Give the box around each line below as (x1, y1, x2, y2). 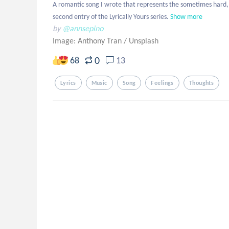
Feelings (151, 79, 174, 86)
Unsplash (129, 36, 158, 45)
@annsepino (62, 24, 103, 33)
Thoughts (189, 79, 214, 86)
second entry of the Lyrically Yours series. (53, 12, 169, 21)
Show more (170, 12, 202, 21)
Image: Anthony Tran (53, 36, 124, 45)
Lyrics (60, 79, 76, 86)
